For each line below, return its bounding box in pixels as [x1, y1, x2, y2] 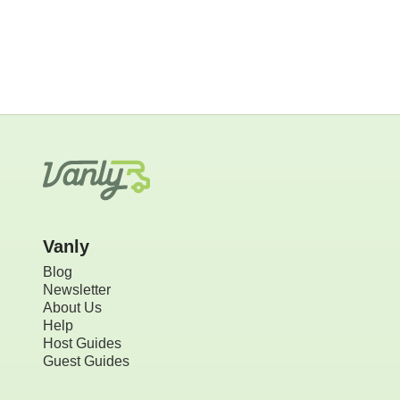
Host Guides [43, 335, 121, 351]
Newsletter [43, 281, 111, 297]
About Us [43, 299, 102, 315]
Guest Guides [43, 353, 129, 369]
